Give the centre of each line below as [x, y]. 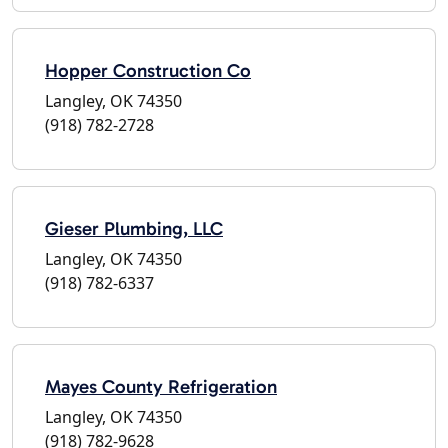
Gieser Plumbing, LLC [134, 228]
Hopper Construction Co [148, 70]
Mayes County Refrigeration [161, 386]
